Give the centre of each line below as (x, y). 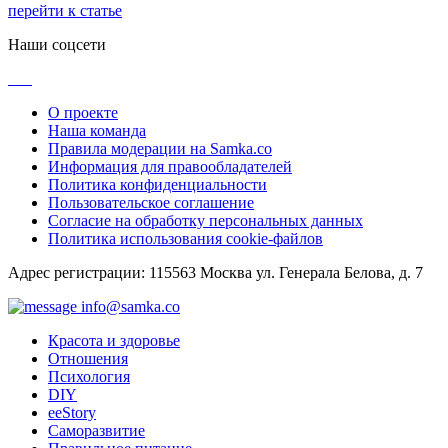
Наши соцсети (57, 44)
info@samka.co (128, 306)
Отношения (88, 358)
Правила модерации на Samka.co (160, 148)
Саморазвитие (96, 430)
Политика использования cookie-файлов (185, 238)
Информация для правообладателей (170, 166)
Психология (89, 376)
